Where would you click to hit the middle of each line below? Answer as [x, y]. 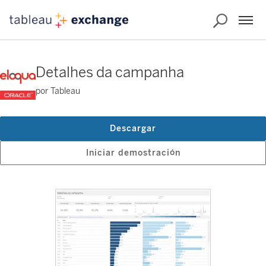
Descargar [133, 129]
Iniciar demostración [133, 153]
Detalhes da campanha [110, 72]
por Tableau [58, 91]
